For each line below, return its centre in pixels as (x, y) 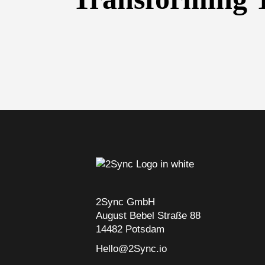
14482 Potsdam (130, 229)
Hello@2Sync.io (131, 249)
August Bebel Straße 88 (148, 216)
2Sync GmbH (125, 202)
